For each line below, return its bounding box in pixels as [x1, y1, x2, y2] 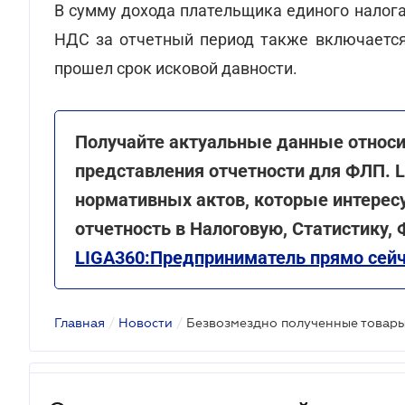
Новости [118, 316, 173, 330]
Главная [54, 316, 105, 330]
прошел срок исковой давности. [54, 59, 297, 78]
